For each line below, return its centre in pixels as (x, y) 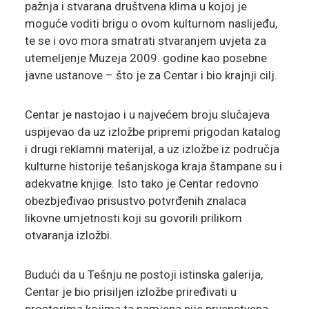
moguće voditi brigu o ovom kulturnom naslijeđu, (151, 24)
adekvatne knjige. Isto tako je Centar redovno (141, 184)
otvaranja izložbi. (68, 236)
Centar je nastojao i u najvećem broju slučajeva (147, 115)
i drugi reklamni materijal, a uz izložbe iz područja (152, 149)
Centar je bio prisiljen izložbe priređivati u (130, 292)
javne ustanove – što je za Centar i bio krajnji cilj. (151, 76)
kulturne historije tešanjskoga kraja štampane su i (153, 167)
